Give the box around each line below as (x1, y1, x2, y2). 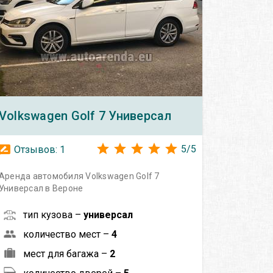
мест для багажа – (23, 247, 110, 260)
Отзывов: (11, 143, 60, 155)
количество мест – (23, 228, 112, 240)
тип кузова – (23, 208, 83, 221)
